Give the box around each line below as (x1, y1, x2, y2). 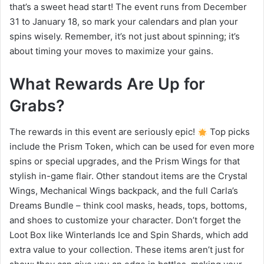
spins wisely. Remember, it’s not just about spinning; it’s (9, 30, 240, 42)
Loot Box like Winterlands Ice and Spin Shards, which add (9, 229, 248, 241)
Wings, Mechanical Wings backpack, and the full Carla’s (9, 185, 238, 197)
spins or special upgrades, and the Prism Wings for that (9, 156, 240, 167)
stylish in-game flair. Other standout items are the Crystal (9, 170, 247, 182)
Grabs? (9, 95, 65, 115)
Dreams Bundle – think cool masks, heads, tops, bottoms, (9, 200, 247, 212)
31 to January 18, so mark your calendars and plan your (9, 15, 238, 27)
